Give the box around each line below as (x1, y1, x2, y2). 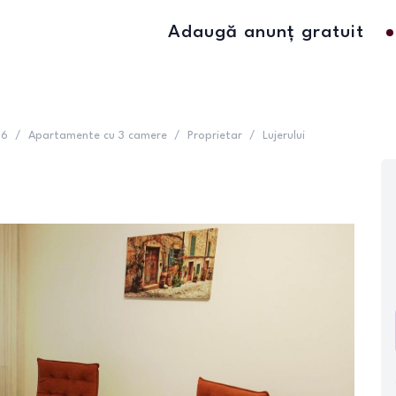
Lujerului (263, 130, 305, 141)
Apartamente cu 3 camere (28, 130, 167, 141)
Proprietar (187, 130, 242, 141)
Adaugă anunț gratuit (168, 24, 364, 42)
